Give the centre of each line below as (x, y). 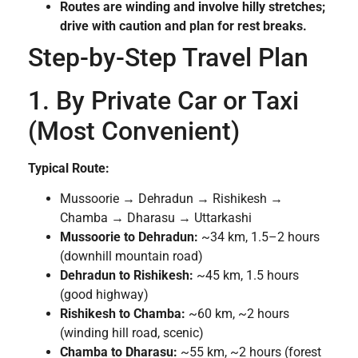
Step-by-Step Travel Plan (168, 57)
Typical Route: (69, 168)
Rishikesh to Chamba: (123, 314)
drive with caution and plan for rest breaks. (183, 26)
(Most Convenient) (134, 131)
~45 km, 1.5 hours (246, 276)
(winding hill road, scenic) (132, 333)
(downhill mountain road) (131, 257)
